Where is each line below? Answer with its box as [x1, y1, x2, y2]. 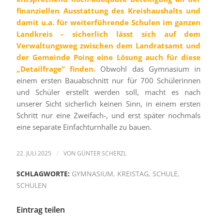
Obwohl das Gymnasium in [100, 64, 201, 74]
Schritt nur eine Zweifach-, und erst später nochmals [16, 110, 201, 121]
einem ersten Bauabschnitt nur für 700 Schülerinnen [16, 76, 201, 86]
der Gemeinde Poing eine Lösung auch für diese [16, 52, 201, 62]
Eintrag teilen [16, 204, 65, 215]
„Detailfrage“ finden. [16, 64, 101, 74]
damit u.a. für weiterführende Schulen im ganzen [16, 17, 201, 28]
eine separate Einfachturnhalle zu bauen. [16, 122, 152, 132]
